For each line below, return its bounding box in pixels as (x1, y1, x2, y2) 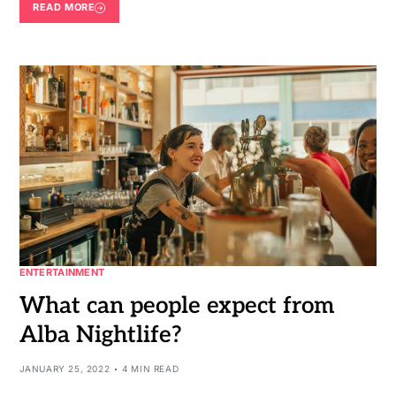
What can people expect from (19, 292, 334, 321)
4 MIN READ (122, 363, 179, 375)
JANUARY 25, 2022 (19, 363, 110, 375)
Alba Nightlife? (19, 321, 182, 350)
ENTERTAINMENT (19, 266, 105, 279)
